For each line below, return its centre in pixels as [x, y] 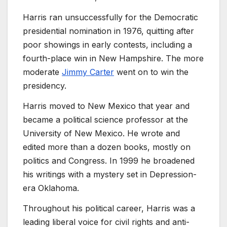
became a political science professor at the [105, 119]
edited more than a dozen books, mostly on [107, 147]
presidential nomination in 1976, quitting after [108, 31]
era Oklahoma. [51, 188]
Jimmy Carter [88, 72]
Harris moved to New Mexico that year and [106, 106]
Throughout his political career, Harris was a [109, 208]
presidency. [45, 85]
